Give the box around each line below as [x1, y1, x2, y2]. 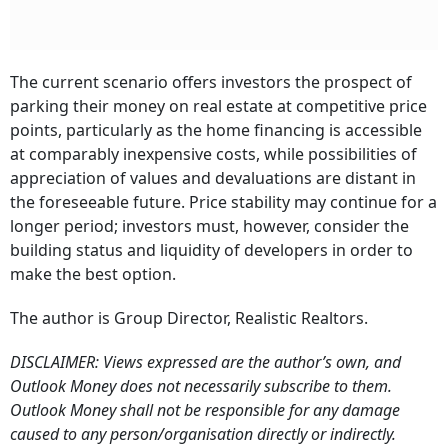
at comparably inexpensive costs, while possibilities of [10, 143, 417, 166]
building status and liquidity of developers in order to [10, 239, 413, 262]
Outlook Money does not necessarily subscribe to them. [10, 375, 392, 398]
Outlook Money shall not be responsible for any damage [10, 399, 400, 422]
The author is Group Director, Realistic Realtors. [10, 307, 368, 330]
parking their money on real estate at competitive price [10, 95, 427, 118]
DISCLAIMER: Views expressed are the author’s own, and [10, 351, 401, 374]
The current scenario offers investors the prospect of [10, 71, 412, 94]
